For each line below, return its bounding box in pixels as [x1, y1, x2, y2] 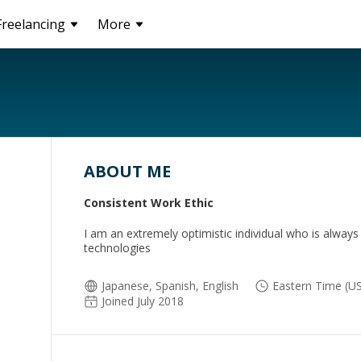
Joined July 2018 [102, 293, 184, 309]
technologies [84, 240, 151, 255]
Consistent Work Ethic [84, 195, 214, 210]
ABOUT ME [84, 160, 171, 182]
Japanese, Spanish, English [102, 278, 239, 293]
